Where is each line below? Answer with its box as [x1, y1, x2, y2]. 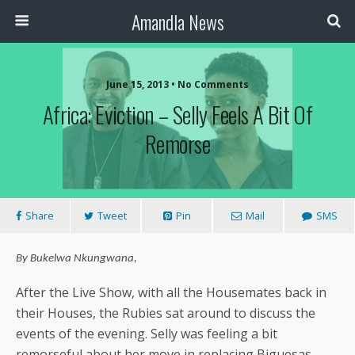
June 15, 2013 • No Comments [106, 78, 249, 91]
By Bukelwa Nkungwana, [16, 253, 137, 265]
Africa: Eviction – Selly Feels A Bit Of [42, 97, 313, 131]
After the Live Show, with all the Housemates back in [16, 284, 326, 301]
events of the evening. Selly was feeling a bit [16, 325, 277, 342]
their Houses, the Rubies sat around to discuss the [16, 304, 315, 322]
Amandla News [131, 7, 224, 36]
